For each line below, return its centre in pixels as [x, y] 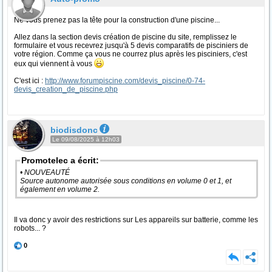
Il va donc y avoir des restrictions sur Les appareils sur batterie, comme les [136, 220]
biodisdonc [74, 130]
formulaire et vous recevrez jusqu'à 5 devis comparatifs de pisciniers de [131, 46]
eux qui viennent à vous [54, 64]
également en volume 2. [61, 189]
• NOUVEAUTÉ [46, 172]
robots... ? [30, 228]
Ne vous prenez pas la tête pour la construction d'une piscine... [117, 20]
